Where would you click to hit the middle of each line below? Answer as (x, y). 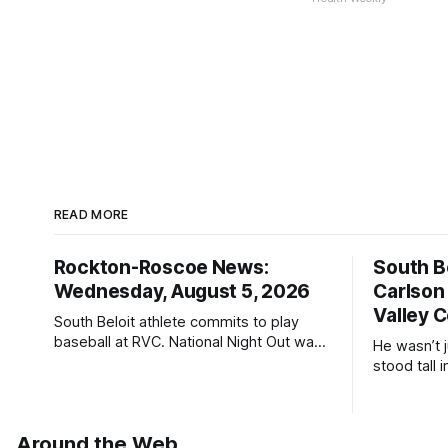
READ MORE (91, 214)
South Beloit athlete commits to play (176, 322)
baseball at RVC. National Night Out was (187, 342)
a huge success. (109, 362)
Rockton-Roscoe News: (161, 267)
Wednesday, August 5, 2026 (182, 291)
